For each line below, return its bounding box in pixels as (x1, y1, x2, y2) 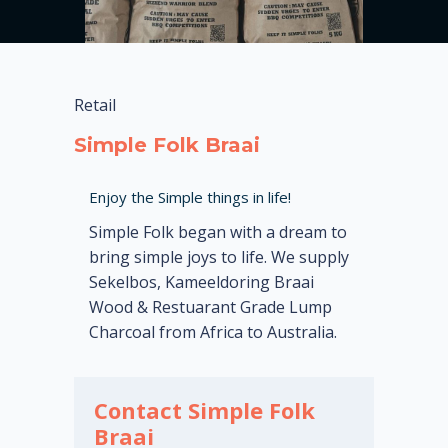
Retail (74, 93, 116, 116)
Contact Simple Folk (94, 395, 315, 426)
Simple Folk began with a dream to (89, 221, 347, 244)
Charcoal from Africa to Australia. (89, 321, 337, 344)
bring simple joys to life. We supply (89, 246, 349, 269)
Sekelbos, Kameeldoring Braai (89, 271, 314, 294)
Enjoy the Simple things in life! (89, 186, 291, 207)
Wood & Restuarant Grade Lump (89, 296, 332, 319)
